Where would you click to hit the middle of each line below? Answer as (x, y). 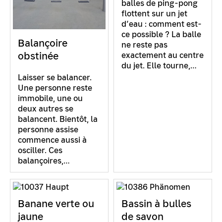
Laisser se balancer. (55, 77)
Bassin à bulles (156, 203)
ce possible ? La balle (161, 34)
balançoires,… (44, 161)
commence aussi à (52, 140)
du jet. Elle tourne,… (159, 65)
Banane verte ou (56, 203)
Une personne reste (55, 88)
